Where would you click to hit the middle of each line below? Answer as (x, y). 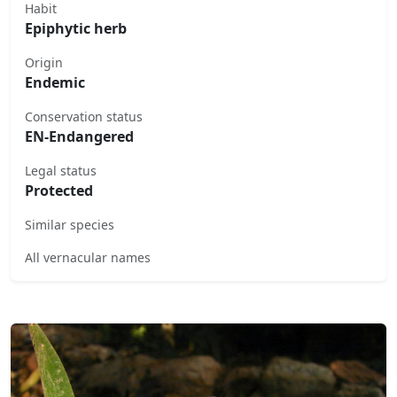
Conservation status (84, 116)
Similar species (70, 224)
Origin (44, 62)
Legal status (61, 170)
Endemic (55, 82)
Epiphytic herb (76, 28)
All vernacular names (88, 257)
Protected (59, 190)
